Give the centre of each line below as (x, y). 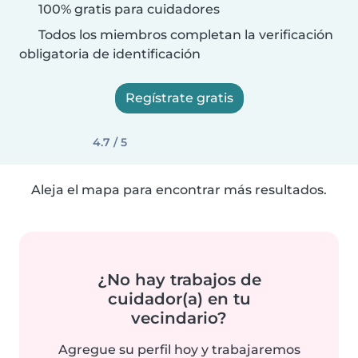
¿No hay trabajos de (179, 280)
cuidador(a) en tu (179, 299)
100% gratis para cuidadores (127, 9)
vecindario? (179, 318)
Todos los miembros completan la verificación (184, 35)
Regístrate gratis (179, 98)
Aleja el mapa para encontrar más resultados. (179, 190)
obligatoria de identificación (110, 54)
